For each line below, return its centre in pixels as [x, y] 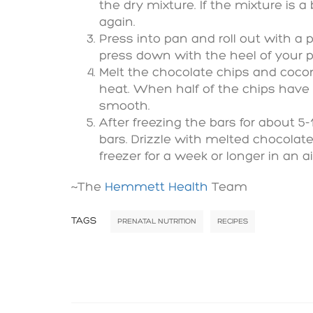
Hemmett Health [156, 187]
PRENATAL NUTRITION [157, 221]
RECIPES [233, 221]
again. [117, 22]
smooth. [125, 106]
